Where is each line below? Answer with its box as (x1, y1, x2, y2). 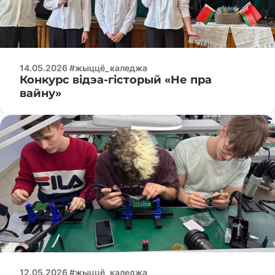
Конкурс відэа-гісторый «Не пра (20, 72, 212, 87)
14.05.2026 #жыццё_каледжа (20, 62, 147, 73)
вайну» (20, 86, 61, 100)
